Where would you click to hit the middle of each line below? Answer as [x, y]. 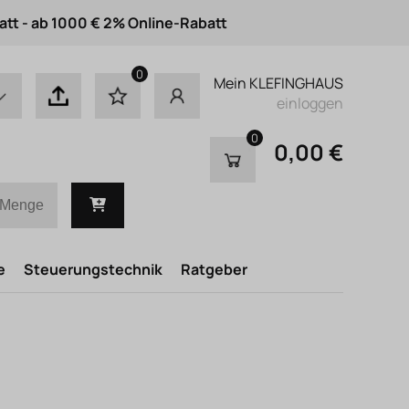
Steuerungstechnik [93, 269]
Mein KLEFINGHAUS [278, 83]
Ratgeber [214, 269]
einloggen [310, 103]
